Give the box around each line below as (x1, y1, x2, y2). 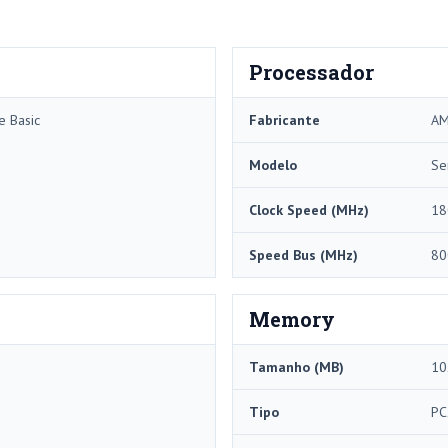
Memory (249, 306, 335, 333)
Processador (249, 59, 374, 86)
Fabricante (249, 111, 320, 130)
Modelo (249, 156, 297, 175)
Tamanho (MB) (249, 358, 344, 377)
